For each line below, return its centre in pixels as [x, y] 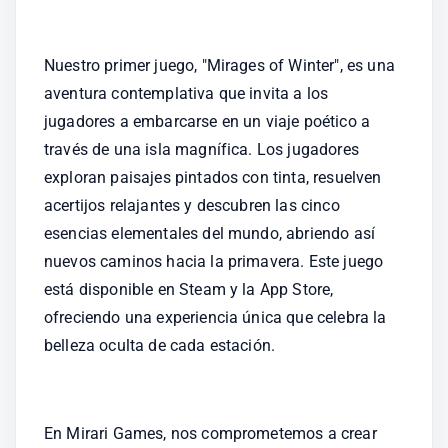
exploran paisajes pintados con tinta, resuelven [213, 177]
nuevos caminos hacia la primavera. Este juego [214, 261]
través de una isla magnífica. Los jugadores [201, 149]
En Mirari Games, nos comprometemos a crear [210, 433]
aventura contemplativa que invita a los [186, 93]
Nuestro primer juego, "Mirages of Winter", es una [219, 65]
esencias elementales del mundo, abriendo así [210, 233]
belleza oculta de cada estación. [160, 345]
